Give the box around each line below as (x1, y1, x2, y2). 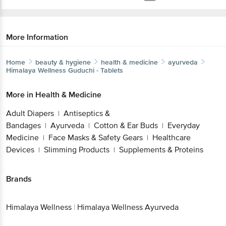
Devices (6, 144, 34, 155)
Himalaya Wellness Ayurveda (77, 202, 179, 213)
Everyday (167, 120, 200, 131)
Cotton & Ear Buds (94, 120, 158, 131)
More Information (6, 32, 68, 42)
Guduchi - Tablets (68, 66, 123, 75)
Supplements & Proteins (119, 144, 203, 155)
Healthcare (152, 132, 191, 143)
